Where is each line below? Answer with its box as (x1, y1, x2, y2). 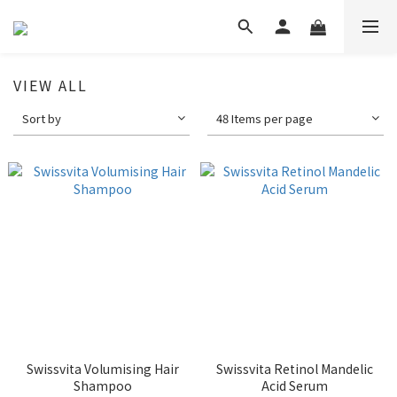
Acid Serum (261, 377, 328, 394)
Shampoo (73, 377, 132, 394)
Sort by (22, 110, 61, 127)
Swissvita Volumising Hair (26, 360, 179, 378)
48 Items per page (216, 110, 314, 127)
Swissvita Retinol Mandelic (216, 360, 373, 378)
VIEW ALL (13, 74, 88, 96)
